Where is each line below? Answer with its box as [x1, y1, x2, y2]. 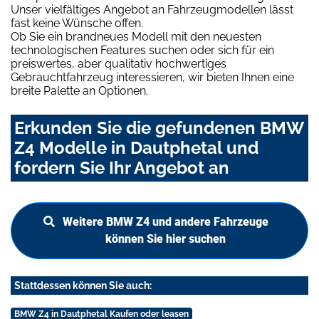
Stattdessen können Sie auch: [14, 280, 152, 292]
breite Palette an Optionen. [11, 84, 148, 98]
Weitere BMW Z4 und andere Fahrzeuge [62, 215, 268, 229]
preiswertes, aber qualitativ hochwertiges [11, 57, 226, 71]
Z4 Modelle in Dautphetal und [14, 137, 258, 159]
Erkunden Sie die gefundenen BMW [14, 117, 303, 139]
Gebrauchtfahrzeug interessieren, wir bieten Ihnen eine [11, 70, 294, 85]
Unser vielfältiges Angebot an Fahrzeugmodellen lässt [11, 3, 293, 17]
